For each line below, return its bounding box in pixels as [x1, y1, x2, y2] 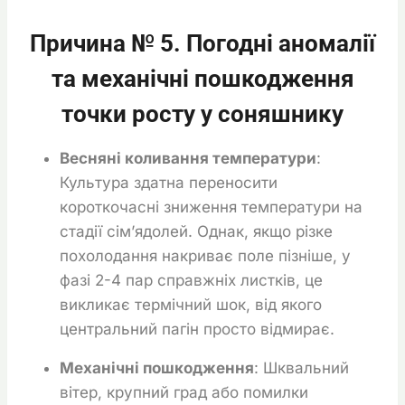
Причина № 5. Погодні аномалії [30, 29, 375, 57]
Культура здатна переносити [60, 173, 278, 192]
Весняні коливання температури [60, 148, 316, 167]
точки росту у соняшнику [61, 99, 344, 127]
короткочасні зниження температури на [60, 197, 363, 216]
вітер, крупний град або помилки [60, 382, 308, 401]
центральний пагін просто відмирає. [60, 319, 334, 338]
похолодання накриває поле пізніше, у [60, 246, 351, 265]
